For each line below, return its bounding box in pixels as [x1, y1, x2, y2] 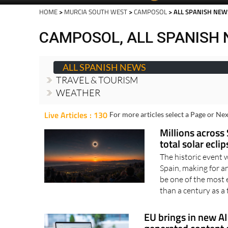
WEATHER [56, 104, 100, 116]
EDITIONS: [108, 7, 147, 17]
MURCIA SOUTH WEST [64, 24, 127, 35]
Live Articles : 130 [44, 126, 107, 139]
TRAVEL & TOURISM [56, 92, 138, 103]
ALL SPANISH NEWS [63, 79, 146, 91]
